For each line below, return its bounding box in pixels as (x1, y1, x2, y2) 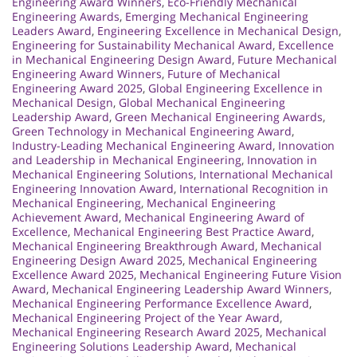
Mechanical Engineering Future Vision (139, 267, 342, 283)
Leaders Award (12, 23, 92, 39)
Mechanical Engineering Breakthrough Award (12, 238, 255, 254)
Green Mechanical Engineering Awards (115, 109, 323, 125)
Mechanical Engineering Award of (124, 210, 304, 226)
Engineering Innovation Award (12, 181, 174, 197)
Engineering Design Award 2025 (12, 253, 182, 269)
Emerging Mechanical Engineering (125, 9, 308, 25)
